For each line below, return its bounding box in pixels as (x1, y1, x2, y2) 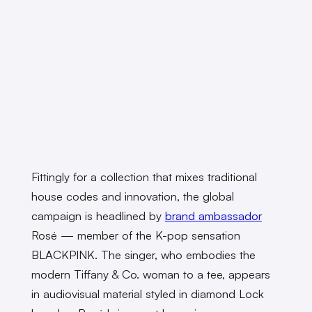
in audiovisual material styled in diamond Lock (31, 286, 264, 301)
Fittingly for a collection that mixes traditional (31, 169, 257, 184)
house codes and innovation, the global (31, 188, 234, 203)
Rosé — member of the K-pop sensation (31, 227, 240, 242)
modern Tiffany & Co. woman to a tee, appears (31, 266, 270, 281)
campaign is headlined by (31, 208, 165, 223)
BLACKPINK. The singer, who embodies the (31, 247, 256, 262)
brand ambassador (164, 208, 262, 223)
